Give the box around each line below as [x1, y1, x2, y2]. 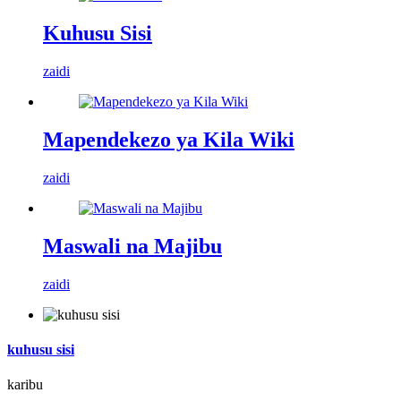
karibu [7, 377, 43, 393]
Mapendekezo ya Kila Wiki [43, 128, 294, 152]
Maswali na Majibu [43, 234, 222, 258]
